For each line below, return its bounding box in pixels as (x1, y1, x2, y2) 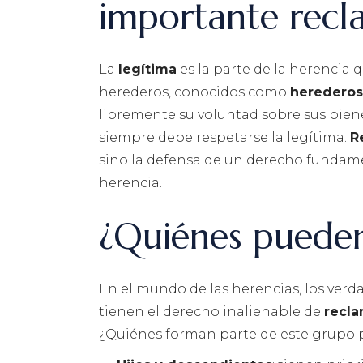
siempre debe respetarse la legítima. (99, 130, 350, 146)
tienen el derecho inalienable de (99, 304, 324, 320)
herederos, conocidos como (99, 84, 290, 100)
